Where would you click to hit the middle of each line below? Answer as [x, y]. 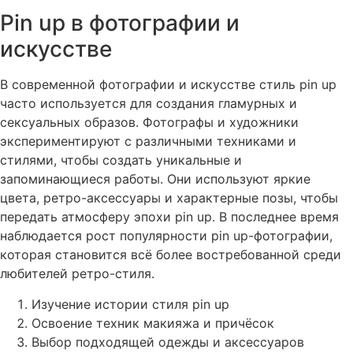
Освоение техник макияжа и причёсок [153, 323]
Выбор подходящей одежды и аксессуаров [168, 342]
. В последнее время [275, 217]
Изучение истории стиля [112, 304]
